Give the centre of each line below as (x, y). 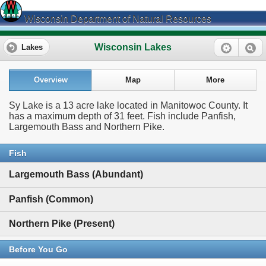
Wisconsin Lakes (133, 47)
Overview (51, 80)
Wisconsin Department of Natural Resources (117, 19)
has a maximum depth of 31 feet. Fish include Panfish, (122, 116)
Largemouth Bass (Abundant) (76, 175)
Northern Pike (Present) (62, 224)
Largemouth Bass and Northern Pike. (87, 127)
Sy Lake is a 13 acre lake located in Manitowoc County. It (128, 106)
